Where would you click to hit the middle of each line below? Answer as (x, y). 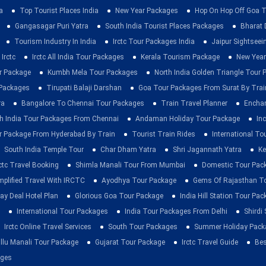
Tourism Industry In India (55, 42)
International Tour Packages (62, 212)
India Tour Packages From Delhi (176, 212)
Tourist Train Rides (164, 134)
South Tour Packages (143, 227)
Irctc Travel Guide (210, 243)
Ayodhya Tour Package (139, 181)
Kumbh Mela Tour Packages (93, 73)
